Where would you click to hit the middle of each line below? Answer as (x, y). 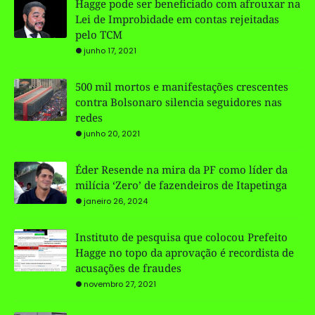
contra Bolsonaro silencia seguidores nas (179, 102)
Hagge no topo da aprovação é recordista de (185, 252)
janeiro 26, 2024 (116, 201)
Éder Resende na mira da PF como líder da (181, 169)
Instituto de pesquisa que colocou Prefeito (181, 237)
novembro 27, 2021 (120, 284)
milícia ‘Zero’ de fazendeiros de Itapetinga (181, 185)
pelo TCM (99, 34)
